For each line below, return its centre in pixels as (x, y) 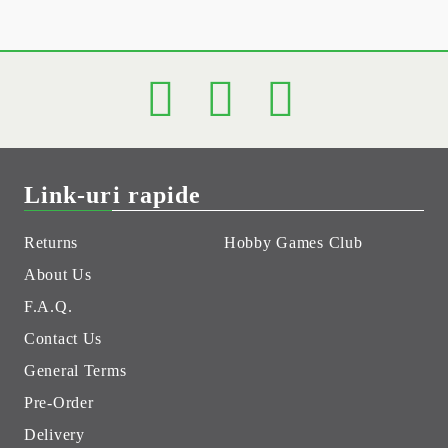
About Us (58, 274)
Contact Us (63, 338)
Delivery (54, 434)
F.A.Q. (48, 306)
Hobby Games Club (293, 242)
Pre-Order (59, 402)
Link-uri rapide (113, 194)
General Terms (75, 370)
